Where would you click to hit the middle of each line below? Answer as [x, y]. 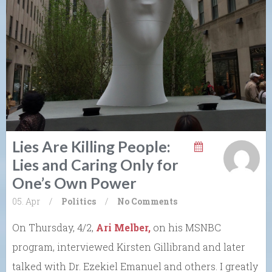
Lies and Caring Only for [95, 164]
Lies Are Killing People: [91, 146]
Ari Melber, [123, 227]
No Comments [147, 201]
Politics [79, 201]
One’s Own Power [74, 182]
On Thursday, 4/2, [54, 227]
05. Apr [26, 201]
